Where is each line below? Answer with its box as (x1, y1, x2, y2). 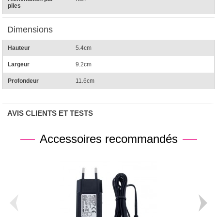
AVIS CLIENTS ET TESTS (7, 109, 93, 118)
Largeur (8, 61, 30, 68)
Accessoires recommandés (39, 132, 178, 146)
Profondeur (8, 77, 39, 85)
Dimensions (7, 25, 53, 35)
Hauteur (8, 45, 30, 52)
